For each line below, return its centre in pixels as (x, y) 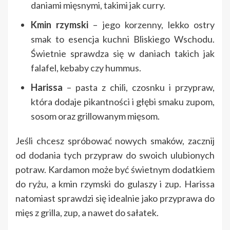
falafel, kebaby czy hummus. (86, 68)
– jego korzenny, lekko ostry (152, 25)
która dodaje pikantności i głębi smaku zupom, (123, 102)
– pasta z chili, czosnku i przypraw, (139, 88)
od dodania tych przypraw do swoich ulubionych (115, 155)
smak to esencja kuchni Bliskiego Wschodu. (123, 39)
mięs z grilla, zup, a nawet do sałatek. (87, 213)
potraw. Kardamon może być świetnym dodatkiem (115, 170)
